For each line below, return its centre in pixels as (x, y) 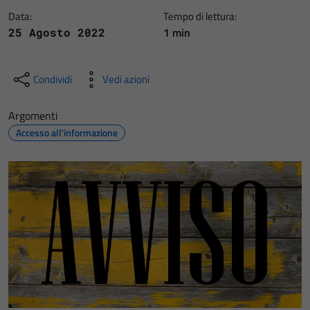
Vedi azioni (126, 79)
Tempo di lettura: (200, 16)
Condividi (53, 79)
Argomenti (33, 116)
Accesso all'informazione (67, 133)
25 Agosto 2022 (57, 32)
